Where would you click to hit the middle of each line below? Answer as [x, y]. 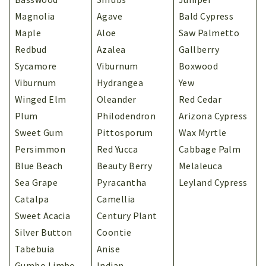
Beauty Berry [125, 165]
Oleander [117, 99]
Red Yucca [118, 149]
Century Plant [127, 215]
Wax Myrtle [203, 132]
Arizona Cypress [213, 115]
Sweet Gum [39, 132]
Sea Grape [37, 182]
